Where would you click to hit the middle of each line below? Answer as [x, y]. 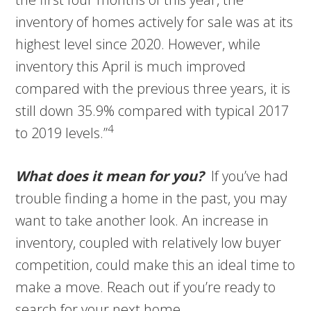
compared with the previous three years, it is [153, 88]
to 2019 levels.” [62, 133]
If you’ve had [250, 176]
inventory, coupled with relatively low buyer [149, 242]
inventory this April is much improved [131, 66]
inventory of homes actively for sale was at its [154, 22]
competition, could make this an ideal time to [155, 264]
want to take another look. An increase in [142, 220]
